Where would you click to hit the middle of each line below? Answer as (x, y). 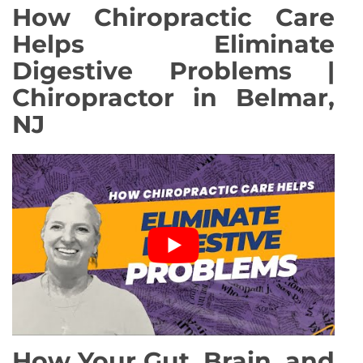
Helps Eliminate (173, 44)
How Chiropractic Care (173, 17)
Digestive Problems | (173, 70)
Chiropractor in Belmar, (173, 97)
